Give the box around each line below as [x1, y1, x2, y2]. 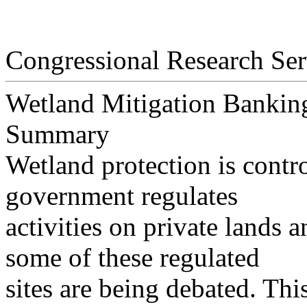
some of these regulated [5, 243, 260, 273]
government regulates [5, 181, 238, 211]
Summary [5, 119, 110, 149]
